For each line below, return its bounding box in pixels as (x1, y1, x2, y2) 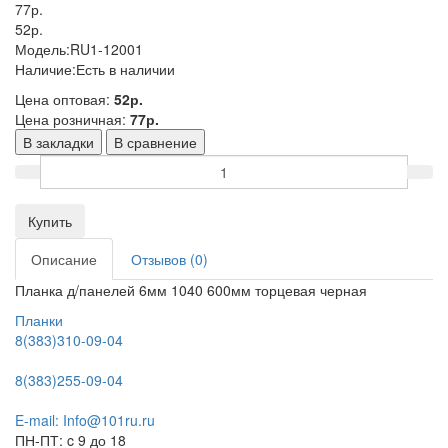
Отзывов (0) (131, 248, 208, 269)
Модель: (15, 38, 70, 59)
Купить (28, 210, 72, 231)
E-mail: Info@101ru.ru (15, 409, 155, 430)
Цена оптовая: (15, 88, 114, 109)
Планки (15, 309, 63, 330)
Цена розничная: (15, 108, 130, 129)
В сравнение (114, 131, 197, 152)
